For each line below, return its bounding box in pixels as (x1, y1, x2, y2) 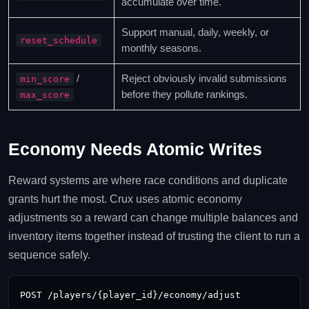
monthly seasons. (121, 43, 201, 54)
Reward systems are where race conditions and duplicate (8, 175, 288, 186)
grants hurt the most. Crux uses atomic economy (8, 193, 242, 205)
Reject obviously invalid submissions (121, 73, 287, 84)
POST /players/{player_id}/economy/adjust (20, 290, 241, 300)
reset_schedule (20, 35, 97, 46)
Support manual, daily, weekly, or (121, 27, 269, 38)
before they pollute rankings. (121, 89, 248, 100)
